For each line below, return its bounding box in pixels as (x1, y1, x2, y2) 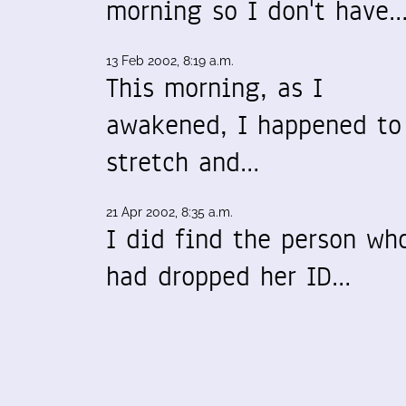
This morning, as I (106, 69, 323, 108)
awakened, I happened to (106, 106, 401, 145)
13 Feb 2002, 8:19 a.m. (106, 53, 234, 69)
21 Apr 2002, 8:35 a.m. (106, 205, 233, 220)
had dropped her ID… (106, 257, 351, 296)
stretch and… (106, 143, 259, 182)
